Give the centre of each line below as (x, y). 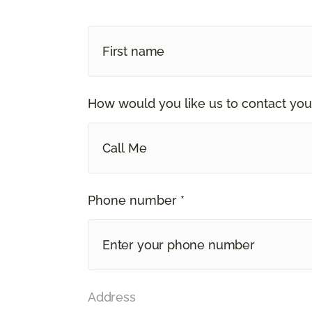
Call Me (125, 148)
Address (112, 297)
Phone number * (136, 200)
